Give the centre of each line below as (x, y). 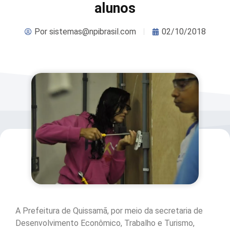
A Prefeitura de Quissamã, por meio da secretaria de (109, 210)
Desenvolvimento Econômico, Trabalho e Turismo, (105, 223)
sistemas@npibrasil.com (91, 31)
